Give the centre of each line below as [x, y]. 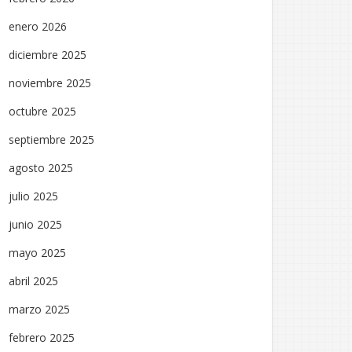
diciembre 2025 [48, 55]
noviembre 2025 [50, 83]
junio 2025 [35, 224]
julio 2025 [33, 196]
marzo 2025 [39, 309]
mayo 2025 [37, 253]
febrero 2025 [42, 337]
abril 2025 [33, 281]
